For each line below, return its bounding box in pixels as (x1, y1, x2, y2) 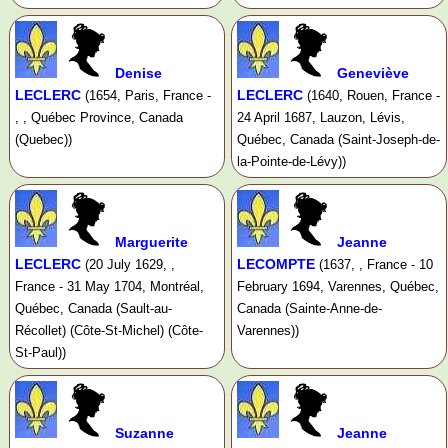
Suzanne (115, 425, 174, 442)
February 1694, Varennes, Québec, (236, 279, 439, 295)
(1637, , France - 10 (318, 257, 433, 273)
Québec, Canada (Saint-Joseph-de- (236, 132, 440, 148)
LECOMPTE (236, 256, 315, 273)
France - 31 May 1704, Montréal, (15, 279, 204, 295)
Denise (115, 65, 162, 82)
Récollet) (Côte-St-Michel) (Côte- (15, 323, 203, 339)
